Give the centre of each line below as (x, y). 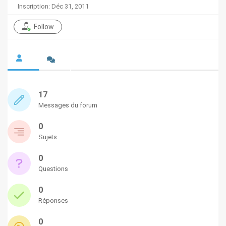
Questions (53, 168)
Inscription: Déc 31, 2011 (53, 7)
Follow (44, 27)
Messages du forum (68, 105)
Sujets (48, 137)
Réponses (53, 200)
